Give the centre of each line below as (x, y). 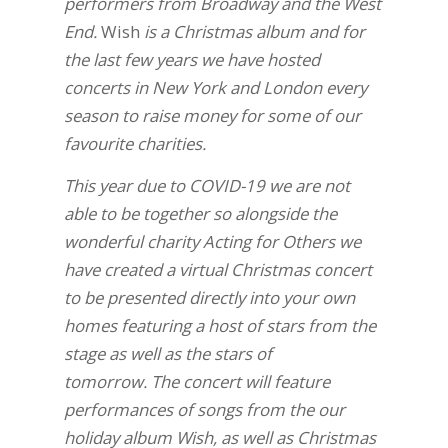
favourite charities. (134, 143)
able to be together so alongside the (200, 214)
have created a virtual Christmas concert (217, 270)
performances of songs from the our (204, 410)
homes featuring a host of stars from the (219, 326)
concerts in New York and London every (215, 87)
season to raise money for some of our (212, 115)
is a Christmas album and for (252, 31)
